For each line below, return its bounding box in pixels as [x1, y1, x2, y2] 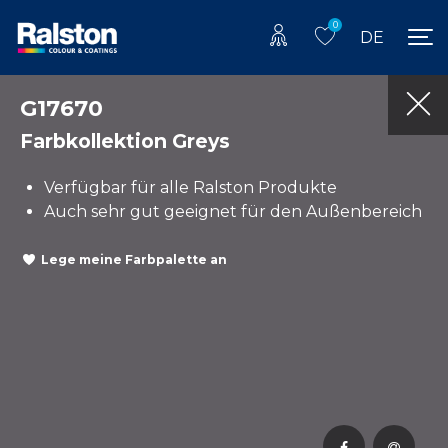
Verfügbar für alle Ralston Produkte [44, 177, 337, 197]
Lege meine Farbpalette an [41, 252, 227, 268]
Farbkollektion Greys [20, 128, 230, 153]
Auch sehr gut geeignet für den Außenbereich [44, 201, 422, 221]
